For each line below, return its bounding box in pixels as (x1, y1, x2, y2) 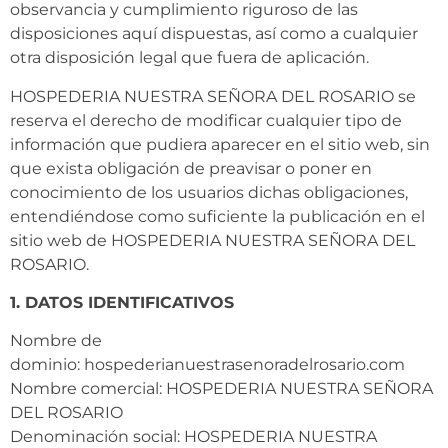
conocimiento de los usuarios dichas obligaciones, (10, 182, 408, 202)
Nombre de (10, 331, 102, 351)
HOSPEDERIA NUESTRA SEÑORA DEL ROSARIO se (10, 86, 416, 106)
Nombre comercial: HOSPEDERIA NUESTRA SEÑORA (10, 379, 433, 399)
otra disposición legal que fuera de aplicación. (10, 48, 369, 68)
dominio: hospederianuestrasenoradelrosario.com (10, 355, 405, 375)
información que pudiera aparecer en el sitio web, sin (10, 134, 430, 154)
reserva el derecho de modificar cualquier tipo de (10, 110, 402, 130)
